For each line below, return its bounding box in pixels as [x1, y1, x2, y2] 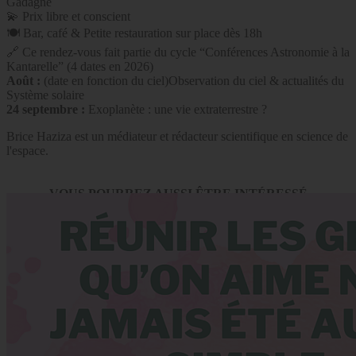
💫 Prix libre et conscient [6, 10, 130, 24]
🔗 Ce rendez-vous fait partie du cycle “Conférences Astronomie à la [6, 45, 350, 60]
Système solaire [6, 88, 84, 103]
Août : [6, 74, 44, 88]
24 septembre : [6, 103, 85, 117]
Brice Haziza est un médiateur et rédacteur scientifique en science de [6, 130, 348, 144]
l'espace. [6, 144, 48, 158]
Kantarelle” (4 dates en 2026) [6, 60, 153, 74]
